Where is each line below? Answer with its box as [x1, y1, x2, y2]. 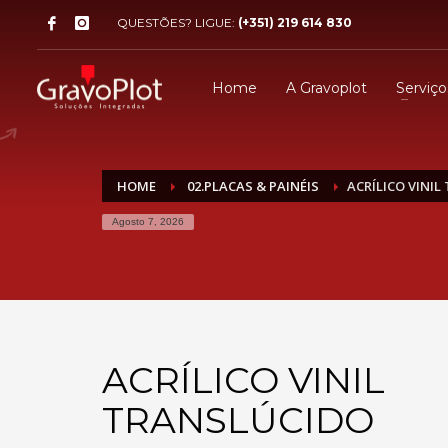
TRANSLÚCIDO [102, 398, 374, 442]
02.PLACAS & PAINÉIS [184, 177, 319, 195]
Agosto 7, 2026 [112, 216, 184, 227]
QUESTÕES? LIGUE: [117, 15, 238, 30]
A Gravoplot [285, 78, 367, 97]
